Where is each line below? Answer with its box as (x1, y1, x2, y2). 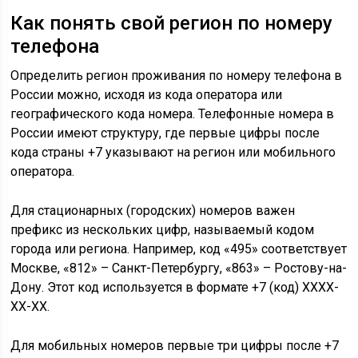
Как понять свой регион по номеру (10, 12, 333, 35)
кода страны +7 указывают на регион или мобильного (10, 145, 336, 161)
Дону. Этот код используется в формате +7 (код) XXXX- (10, 280, 340, 296)
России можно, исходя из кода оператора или (10, 87, 283, 103)
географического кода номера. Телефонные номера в (10, 106, 335, 122)
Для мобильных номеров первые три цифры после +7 (10, 338, 340, 354)
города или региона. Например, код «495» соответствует (10, 241, 348, 257)
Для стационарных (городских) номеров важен (10, 203, 296, 219)
